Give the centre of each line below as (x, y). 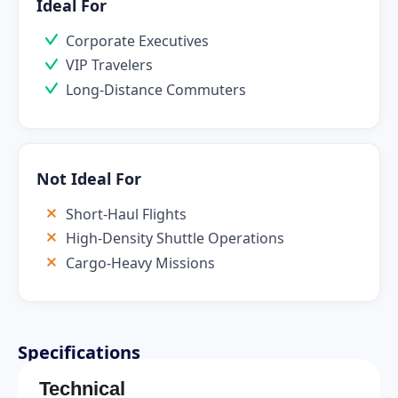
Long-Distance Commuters (156, 89)
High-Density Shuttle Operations (175, 239)
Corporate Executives (137, 40)
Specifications (79, 353)
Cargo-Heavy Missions (140, 263)
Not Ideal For (89, 179)
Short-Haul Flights (126, 215)
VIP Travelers (109, 65)
